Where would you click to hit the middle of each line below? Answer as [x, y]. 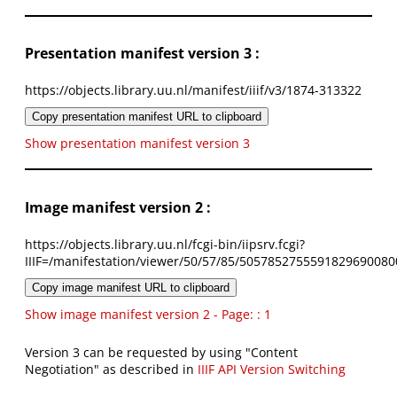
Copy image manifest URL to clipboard [131, 288]
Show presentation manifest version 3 [137, 144]
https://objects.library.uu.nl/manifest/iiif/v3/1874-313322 [193, 90]
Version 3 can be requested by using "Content [161, 353]
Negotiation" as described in [111, 370]
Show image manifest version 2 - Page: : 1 [148, 315]
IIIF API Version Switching [272, 370]
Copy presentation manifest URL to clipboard [147, 117]
